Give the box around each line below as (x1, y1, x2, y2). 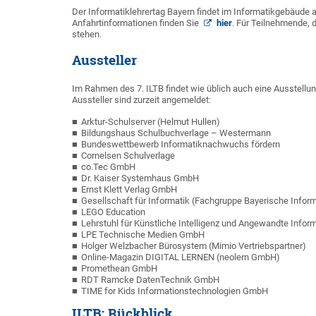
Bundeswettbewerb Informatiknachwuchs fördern (81, 139, 280, 150)
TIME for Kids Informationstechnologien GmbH (81, 286, 268, 296)
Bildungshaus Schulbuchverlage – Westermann (81, 128, 271, 138)
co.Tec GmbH (81, 162, 135, 172)
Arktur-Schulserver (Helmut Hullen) (81, 116, 220, 127)
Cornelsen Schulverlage (81, 150, 175, 161)
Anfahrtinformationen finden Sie (72, 18, 201, 28)
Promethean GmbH (81, 263, 157, 274)
